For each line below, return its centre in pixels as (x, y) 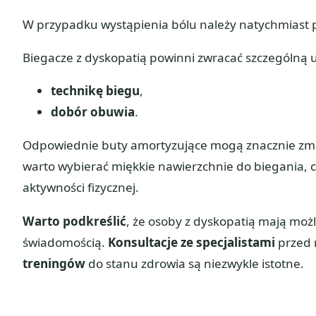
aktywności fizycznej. (81, 188)
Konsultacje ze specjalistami (192, 242)
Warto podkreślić (74, 221)
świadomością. (65, 242)
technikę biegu (95, 91)
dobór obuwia (93, 112)
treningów (54, 263)
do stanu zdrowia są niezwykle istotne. (195, 263)
